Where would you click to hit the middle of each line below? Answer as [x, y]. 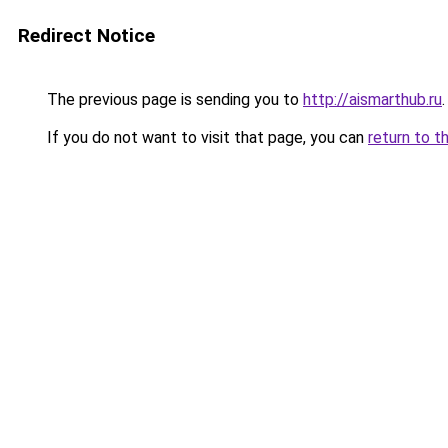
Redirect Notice [86, 35]
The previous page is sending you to [173, 99]
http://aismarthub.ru [372, 99]
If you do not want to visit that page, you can [205, 137]
